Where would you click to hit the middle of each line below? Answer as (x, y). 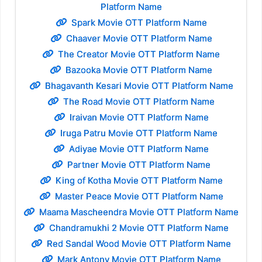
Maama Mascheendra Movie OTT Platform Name (139, 212)
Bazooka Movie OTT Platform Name (139, 70)
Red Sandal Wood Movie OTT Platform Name (139, 244)
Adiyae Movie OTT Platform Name (139, 149)
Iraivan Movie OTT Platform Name (139, 118)
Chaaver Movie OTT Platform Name (139, 39)
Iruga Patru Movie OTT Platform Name (139, 133)
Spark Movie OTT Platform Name (139, 23)
